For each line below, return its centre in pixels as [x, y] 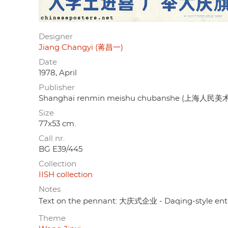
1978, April [58, 73]
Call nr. [52, 138]
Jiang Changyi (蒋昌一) [81, 47]
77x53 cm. [57, 124]
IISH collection [66, 175]
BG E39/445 [61, 149]
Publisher [57, 88]
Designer [56, 37]
